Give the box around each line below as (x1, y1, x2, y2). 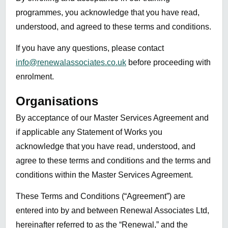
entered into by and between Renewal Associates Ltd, (16, 206, 209, 215)
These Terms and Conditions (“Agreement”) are (16, 191, 185, 201)
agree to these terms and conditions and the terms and (16, 156, 211, 165)
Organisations (16, 94, 98, 108)
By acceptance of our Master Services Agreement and (16, 113, 209, 122)
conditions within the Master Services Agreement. (16, 170, 193, 179)
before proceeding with (126, 58, 211, 67)
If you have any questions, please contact (16, 44, 164, 53)
